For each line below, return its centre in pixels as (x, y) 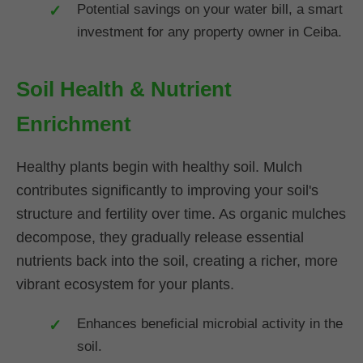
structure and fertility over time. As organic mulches (181, 214)
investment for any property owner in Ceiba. (209, 32)
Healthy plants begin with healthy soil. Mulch (159, 167)
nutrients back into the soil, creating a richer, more (177, 261)
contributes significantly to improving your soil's (167, 191)
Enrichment (74, 124)
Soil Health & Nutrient (124, 89)
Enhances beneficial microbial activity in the (210, 324)
